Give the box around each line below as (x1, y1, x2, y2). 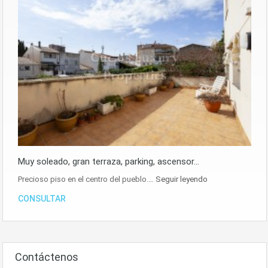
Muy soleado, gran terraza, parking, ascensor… (18, 156, 199, 167)
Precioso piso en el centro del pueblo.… (18, 175, 156, 184)
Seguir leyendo (156, 175, 208, 184)
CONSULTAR (18, 194, 66, 204)
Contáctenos (15, 251, 78, 264)
